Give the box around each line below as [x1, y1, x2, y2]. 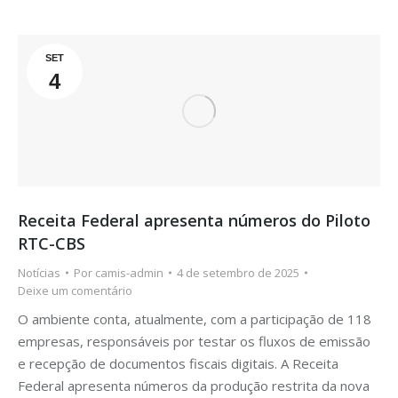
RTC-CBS [18, 232, 85, 254]
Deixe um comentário [18, 282, 132, 298]
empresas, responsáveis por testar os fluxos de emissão [18, 331, 370, 350]
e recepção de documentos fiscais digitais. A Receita [18, 354, 338, 372]
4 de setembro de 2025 [177, 264, 299, 281]
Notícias [18, 264, 60, 281]
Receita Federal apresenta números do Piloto [18, 209, 370, 231]
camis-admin [95, 264, 163, 281]
